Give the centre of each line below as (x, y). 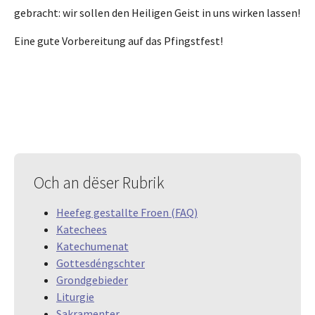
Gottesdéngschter (101, 263)
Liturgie (75, 296)
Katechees (82, 229)
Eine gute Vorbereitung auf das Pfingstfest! (118, 40)
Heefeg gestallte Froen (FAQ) (127, 212)
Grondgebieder (92, 279)
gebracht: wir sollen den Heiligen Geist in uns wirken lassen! (157, 12)
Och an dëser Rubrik (99, 182)
